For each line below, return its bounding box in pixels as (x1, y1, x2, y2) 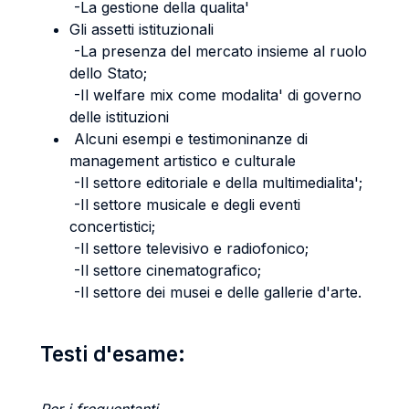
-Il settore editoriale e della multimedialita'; (69, 173, 362, 192)
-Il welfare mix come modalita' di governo (69, 86, 362, 104)
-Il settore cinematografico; (69, 261, 261, 279)
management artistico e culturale (69, 152, 296, 170)
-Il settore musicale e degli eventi (69, 195, 300, 214)
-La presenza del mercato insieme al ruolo (69, 42, 367, 60)
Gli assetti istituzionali (69, 20, 214, 38)
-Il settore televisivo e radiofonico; (69, 239, 309, 257)
